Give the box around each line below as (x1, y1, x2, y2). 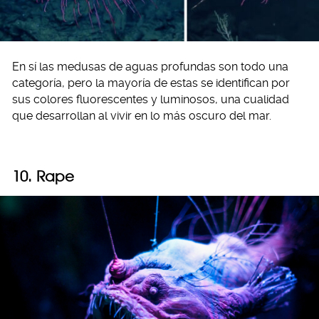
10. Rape (12, 167, 74, 185)
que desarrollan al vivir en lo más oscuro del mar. (12, 108, 271, 122)
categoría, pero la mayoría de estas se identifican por (12, 75, 290, 90)
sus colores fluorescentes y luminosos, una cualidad (12, 92, 289, 106)
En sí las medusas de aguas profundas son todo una (12, 59, 288, 73)
